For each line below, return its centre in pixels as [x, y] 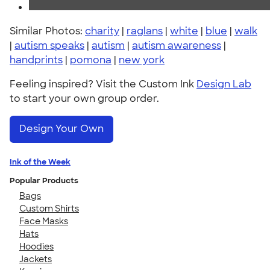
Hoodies [36, 246]
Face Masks [44, 221]
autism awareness [177, 46]
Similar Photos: [47, 31]
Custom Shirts [49, 208]
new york [142, 60]
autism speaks [49, 46]
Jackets [36, 259]
